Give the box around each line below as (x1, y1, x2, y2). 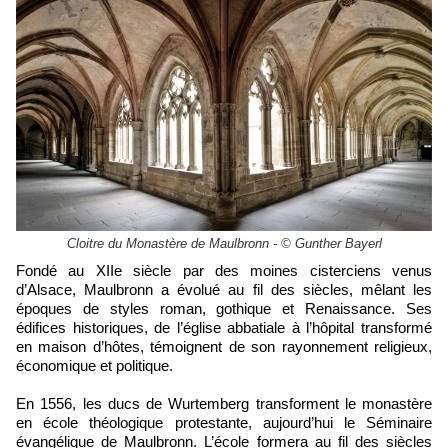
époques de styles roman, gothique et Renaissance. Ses (16, 299, 432, 317)
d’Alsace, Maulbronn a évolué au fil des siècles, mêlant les (16, 280, 432, 298)
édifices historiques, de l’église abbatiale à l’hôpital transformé (16, 318, 432, 336)
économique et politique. (16, 356, 173, 374)
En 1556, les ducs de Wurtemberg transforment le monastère (16, 394, 432, 412)
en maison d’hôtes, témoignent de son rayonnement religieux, (16, 337, 432, 355)
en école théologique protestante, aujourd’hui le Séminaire (16, 413, 432, 431)
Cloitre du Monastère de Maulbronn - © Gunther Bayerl (66, 235, 382, 251)
